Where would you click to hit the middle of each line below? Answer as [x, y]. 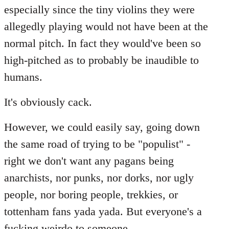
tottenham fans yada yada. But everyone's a [103, 211]
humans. [23, 77]
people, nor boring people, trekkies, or [91, 194]
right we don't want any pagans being [89, 161]
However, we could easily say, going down [102, 127]
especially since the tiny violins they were [99, 9]
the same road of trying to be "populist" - [97, 144]
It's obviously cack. [48, 102]
